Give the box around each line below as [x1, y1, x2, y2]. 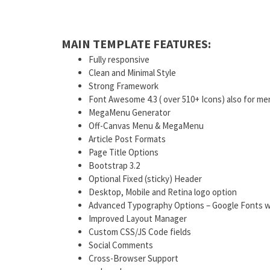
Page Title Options [89, 146, 159, 159]
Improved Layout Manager [89, 213, 187, 225]
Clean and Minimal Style [89, 67, 176, 79]
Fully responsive [89, 54, 149, 66]
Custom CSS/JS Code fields [89, 226, 191, 238]
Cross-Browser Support [89, 253, 178, 265]
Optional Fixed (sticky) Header [89, 173, 202, 185]
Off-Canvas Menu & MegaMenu [89, 120, 204, 132]
